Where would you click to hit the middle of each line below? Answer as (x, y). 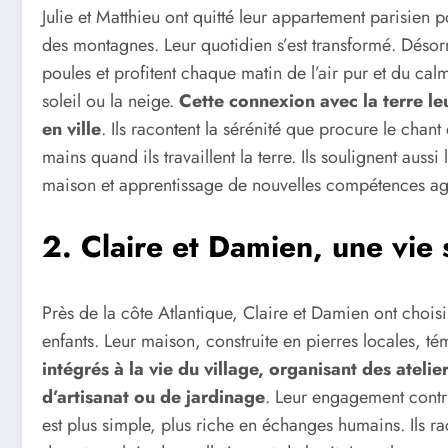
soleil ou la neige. (110, 100)
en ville (71, 128)
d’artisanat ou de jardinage (153, 397)
